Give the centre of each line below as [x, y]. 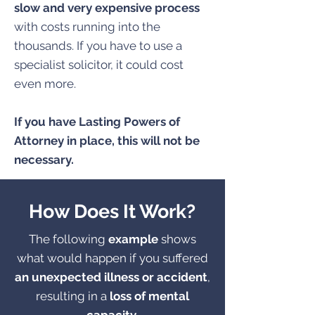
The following [67, 239]
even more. [45, 84]
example [132, 239]
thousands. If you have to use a [98, 46]
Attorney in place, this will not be [107, 141]
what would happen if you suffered [112, 258]
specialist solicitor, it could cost [99, 65]
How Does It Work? [112, 211]
